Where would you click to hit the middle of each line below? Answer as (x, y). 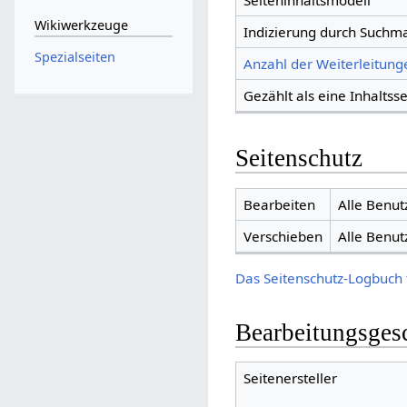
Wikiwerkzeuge (81, 25)
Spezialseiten (74, 57)
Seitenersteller (290, 378)
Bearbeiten (279, 204)
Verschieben (283, 236)
